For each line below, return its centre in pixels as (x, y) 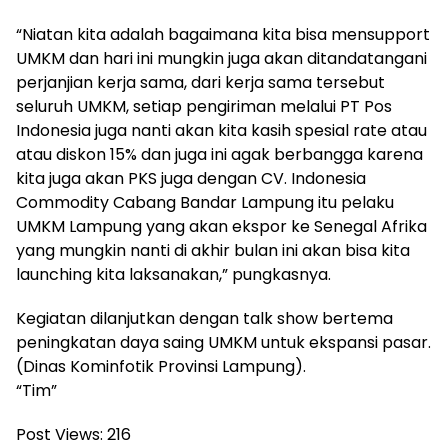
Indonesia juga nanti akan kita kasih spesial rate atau (221, 131)
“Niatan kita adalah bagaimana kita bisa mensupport (223, 35)
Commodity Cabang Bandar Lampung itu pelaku (205, 203)
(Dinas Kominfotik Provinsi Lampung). (161, 367)
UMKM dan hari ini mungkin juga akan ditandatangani (221, 59)
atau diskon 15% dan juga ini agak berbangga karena (219, 155)
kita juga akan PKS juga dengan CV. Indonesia (191, 179)
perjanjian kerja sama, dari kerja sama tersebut (200, 83)
